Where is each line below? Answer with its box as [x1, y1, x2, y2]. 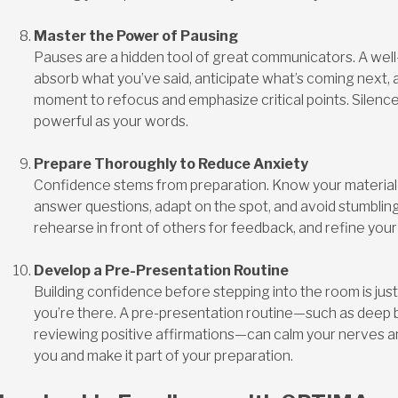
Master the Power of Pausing [33, 27, 238, 44]
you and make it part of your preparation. [33, 346, 293, 364]
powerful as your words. [33, 112, 188, 130]
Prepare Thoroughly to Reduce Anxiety [33, 155, 308, 172]
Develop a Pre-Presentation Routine [33, 261, 289, 279]
